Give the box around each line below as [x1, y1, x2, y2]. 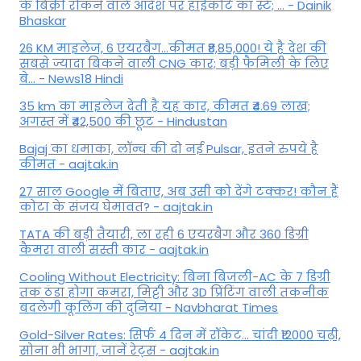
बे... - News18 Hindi [19, 70, 123, 88]
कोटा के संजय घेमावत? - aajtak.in [19, 198, 213, 216]
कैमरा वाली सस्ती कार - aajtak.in [19, 241, 209, 259]
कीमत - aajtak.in [19, 156, 118, 173]
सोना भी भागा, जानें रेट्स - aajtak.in [19, 342, 219, 359]
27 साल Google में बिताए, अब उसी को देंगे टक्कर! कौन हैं [19, 183, 338, 201]
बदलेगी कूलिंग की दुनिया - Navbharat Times [19, 299, 278, 317]
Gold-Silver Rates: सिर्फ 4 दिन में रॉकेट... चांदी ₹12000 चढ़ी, [19, 326, 341, 344]
